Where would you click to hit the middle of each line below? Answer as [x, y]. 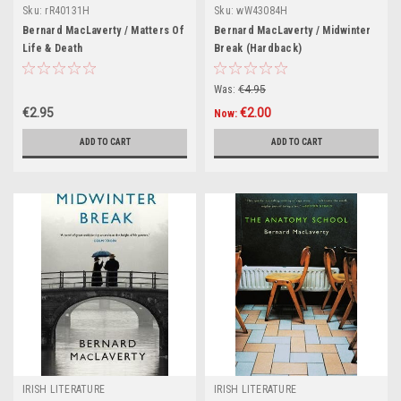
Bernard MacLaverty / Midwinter [293, 30]
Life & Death [52, 48]
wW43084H [262, 11]
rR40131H [68, 11]
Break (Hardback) [258, 48]
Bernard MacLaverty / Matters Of [103, 30]
